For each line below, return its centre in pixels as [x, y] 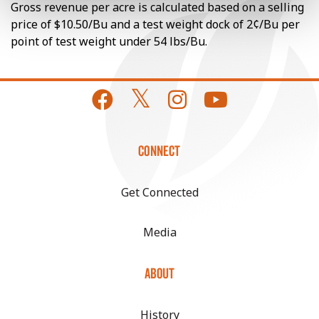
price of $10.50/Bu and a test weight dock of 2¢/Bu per [155, 24]
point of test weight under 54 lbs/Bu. [109, 41]
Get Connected [159, 192]
